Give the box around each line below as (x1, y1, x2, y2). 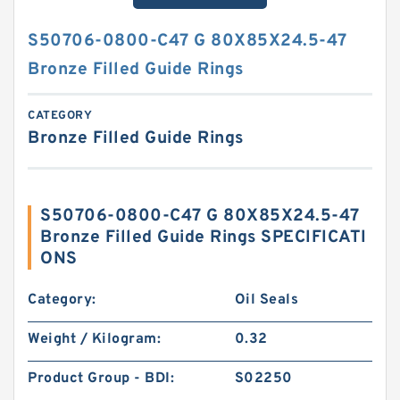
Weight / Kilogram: (28, 330, 161, 348)
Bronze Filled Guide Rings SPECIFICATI (40, 227, 367, 248)
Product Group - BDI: (28, 370, 174, 387)
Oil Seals (234, 291, 299, 309)
